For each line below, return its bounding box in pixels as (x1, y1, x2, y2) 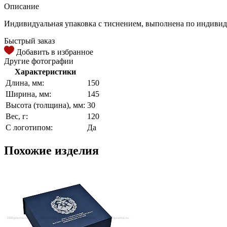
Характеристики (15, 67, 76, 76)
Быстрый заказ (4, 36, 55, 45)
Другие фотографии (4, 56, 73, 65)
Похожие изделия (4, 143, 99, 157)
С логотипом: (6, 123, 53, 132)
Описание (4, 2, 39, 11)
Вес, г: (6, 111, 28, 121)
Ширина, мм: (6, 89, 51, 98)
